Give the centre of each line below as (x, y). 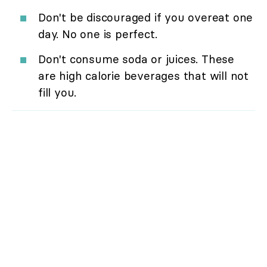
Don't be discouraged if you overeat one (146, 18)
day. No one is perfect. (98, 34)
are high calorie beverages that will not (143, 76)
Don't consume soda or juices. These (136, 59)
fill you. (58, 93)
